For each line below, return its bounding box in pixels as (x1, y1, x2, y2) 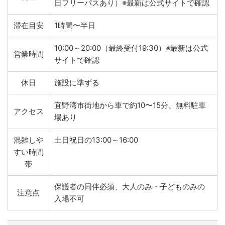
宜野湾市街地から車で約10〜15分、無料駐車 (54, 100, 206, 110)
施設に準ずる (54, 78, 99, 87)
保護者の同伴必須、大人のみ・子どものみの (54, 182, 205, 191)
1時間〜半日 (54, 21, 95, 30)
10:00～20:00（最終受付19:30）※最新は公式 (54, 43, 208, 53)
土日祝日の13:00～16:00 (54, 135, 138, 145)
